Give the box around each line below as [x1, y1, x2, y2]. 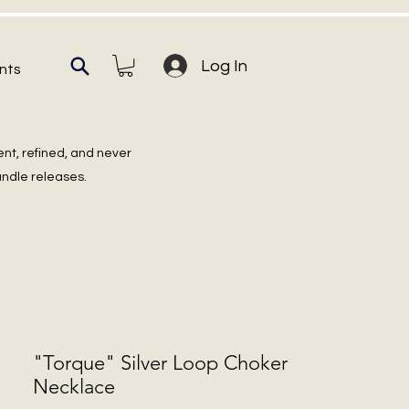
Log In [200, 57, 247, 75]
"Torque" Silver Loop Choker [33, 351, 288, 376]
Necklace [33, 374, 115, 400]
